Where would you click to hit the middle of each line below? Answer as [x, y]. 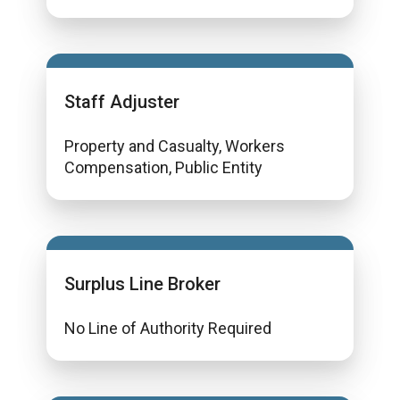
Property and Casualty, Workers [175, 146]
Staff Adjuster [122, 102]
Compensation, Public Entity [163, 167]
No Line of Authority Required [168, 328]
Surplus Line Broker [142, 284]
